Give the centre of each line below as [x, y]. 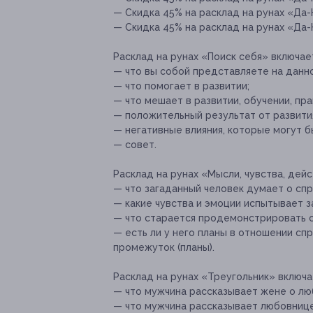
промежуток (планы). [164, 248]
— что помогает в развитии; [181, 86]
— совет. [135, 145]
